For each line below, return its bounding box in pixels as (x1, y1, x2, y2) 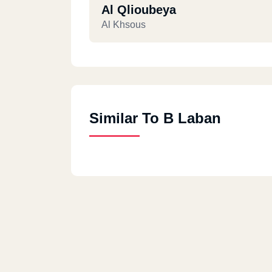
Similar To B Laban (89, 110, 221, 126)
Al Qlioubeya (101, 3, 176, 16)
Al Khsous (101, 19, 146, 30)
